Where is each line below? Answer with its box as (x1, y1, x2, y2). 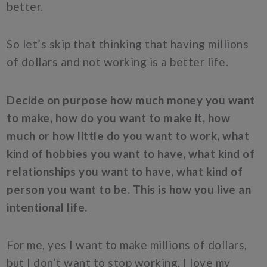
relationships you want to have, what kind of (7, 164, 243, 178)
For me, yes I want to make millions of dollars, (7, 237, 247, 252)
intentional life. (7, 200, 88, 214)
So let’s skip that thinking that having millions (7, 37, 249, 51)
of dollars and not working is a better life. (7, 55, 229, 69)
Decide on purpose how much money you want (7, 92, 255, 107)
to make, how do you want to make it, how (7, 110, 231, 125)
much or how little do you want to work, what (7, 128, 250, 142)
